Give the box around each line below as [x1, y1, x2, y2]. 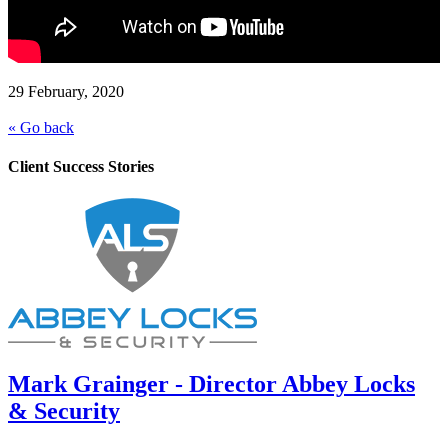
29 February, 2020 [8, 83, 124, 100]
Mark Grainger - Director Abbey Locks [8, 371, 415, 398]
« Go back [8, 119, 74, 136]
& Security [8, 398, 120, 425]
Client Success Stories [8, 158, 154, 176]
